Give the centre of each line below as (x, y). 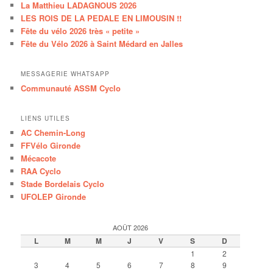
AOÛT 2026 (131, 227)
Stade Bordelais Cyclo (63, 184)
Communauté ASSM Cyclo (71, 88)
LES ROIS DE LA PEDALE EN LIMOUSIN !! (101, 18)
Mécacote (39, 158)
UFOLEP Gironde (54, 197)
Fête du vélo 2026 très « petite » (80, 30)
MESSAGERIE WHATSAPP (66, 73)
